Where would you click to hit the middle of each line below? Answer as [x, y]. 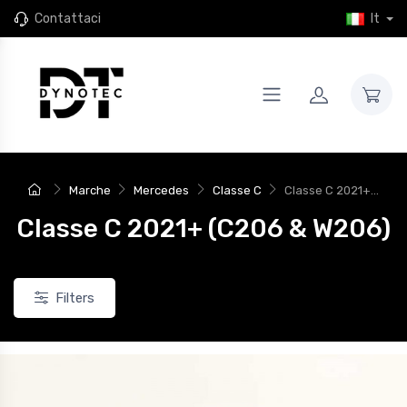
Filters [75, 298]
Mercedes [162, 190]
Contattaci [68, 19]
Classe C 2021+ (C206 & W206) [203, 228]
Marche [89, 190]
